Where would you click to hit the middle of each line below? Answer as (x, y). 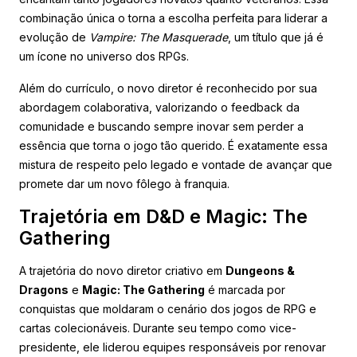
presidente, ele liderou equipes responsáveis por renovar (173, 347)
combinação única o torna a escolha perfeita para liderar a (173, 18)
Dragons (44, 289)
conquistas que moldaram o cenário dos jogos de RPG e (168, 308)
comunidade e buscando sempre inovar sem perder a (161, 126)
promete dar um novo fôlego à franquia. (124, 183)
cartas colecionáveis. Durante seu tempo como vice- (158, 328)
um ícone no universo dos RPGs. (104, 56)
